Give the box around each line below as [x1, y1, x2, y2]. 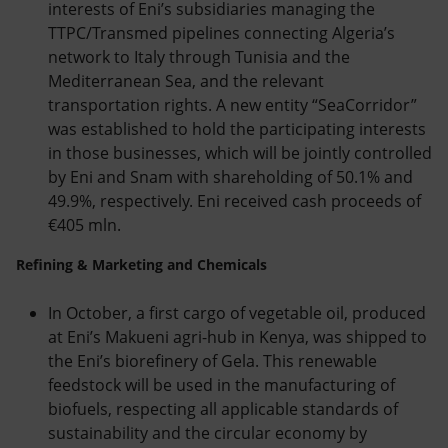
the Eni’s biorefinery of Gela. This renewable [48, 350, 377, 372]
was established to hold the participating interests [48, 118, 426, 140]
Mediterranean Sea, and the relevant [48, 70, 324, 92]
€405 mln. [48, 214, 121, 236]
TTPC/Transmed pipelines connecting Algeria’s [48, 22, 395, 44]
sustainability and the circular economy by [48, 422, 367, 444]
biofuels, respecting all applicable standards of [48, 398, 398, 420]
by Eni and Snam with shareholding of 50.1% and [48, 166, 413, 188]
